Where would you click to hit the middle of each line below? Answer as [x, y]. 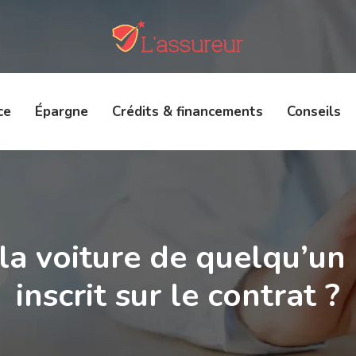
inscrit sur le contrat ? [178, 296]
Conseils [313, 112]
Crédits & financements [187, 112]
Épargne [61, 112]
